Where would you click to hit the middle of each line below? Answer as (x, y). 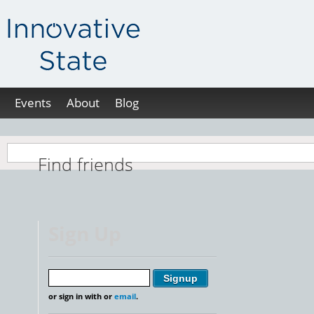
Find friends (86, 164)
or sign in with (76, 296)
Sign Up (85, 233)
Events (33, 103)
